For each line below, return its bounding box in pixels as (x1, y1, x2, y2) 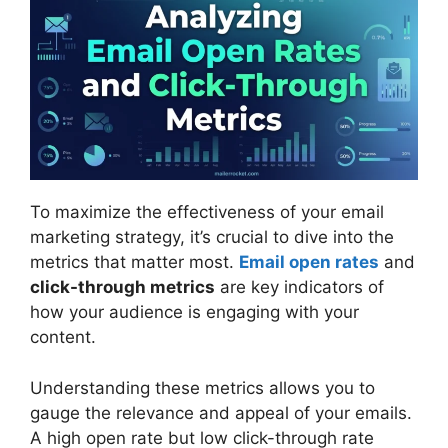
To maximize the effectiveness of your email (30, 202, 384, 223)
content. (30, 327, 96, 348)
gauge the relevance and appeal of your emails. (30, 402, 412, 423)
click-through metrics (30, 277, 215, 298)
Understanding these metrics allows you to (30, 377, 375, 398)
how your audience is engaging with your (30, 302, 359, 323)
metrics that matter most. (30, 252, 239, 273)
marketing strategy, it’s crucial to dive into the (30, 227, 394, 248)
